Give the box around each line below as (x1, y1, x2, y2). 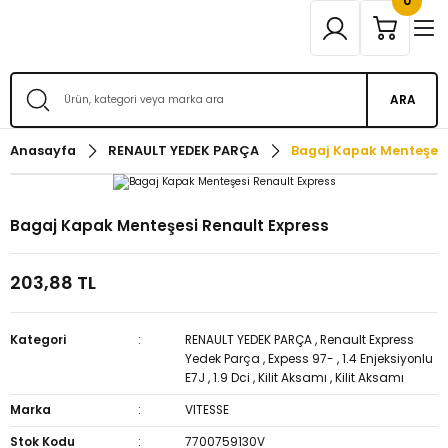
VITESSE (185, 401, 230, 418)
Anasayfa (10, 142, 76, 159)
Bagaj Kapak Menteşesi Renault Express (10, 214, 329, 236)
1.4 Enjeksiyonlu (342, 350, 434, 367)
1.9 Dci (213, 369, 251, 386)
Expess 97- (268, 350, 335, 367)
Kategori (10, 331, 66, 348)
